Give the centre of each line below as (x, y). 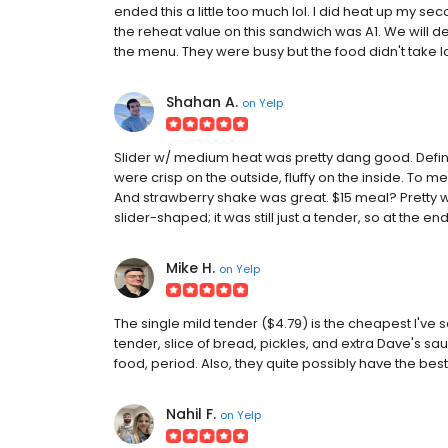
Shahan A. (202, 102)
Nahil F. (191, 414)
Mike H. (190, 268)
